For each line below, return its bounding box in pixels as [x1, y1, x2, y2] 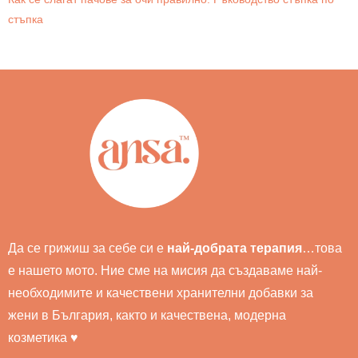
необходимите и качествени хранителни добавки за [8, 286, 313, 300]
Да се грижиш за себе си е [8, 241, 167, 255]
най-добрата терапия [167, 241, 302, 255]
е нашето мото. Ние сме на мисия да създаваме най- [8, 264, 322, 277]
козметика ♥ [8, 331, 82, 344]
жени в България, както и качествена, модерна [8, 308, 286, 322]
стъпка [8, 13, 43, 26]
